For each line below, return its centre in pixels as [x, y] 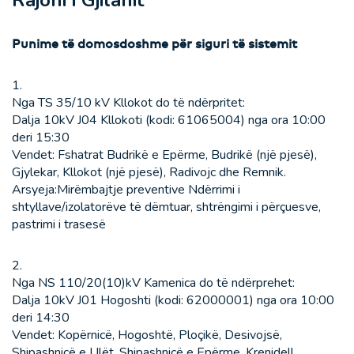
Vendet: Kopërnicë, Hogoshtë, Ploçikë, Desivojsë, [147, 335]
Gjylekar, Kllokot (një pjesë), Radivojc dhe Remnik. [149, 173]
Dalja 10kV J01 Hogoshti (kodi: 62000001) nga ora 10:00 [173, 301]
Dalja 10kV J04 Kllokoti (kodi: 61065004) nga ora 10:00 [169, 121]
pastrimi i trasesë [59, 225]
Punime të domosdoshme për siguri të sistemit [154, 44]
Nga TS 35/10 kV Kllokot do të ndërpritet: [128, 103]
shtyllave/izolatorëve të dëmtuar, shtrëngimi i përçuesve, [166, 207]
